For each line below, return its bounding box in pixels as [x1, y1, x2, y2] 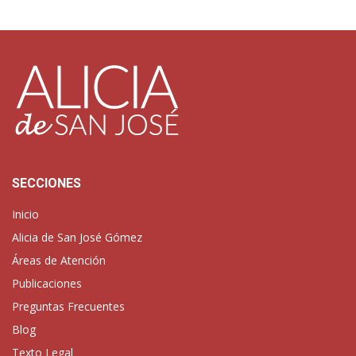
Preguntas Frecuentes [12, 299, 125, 314]
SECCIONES [12, 176, 81, 191]
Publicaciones [12, 276, 82, 291]
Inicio [12, 207, 39, 222]
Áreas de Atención [12, 253, 106, 268]
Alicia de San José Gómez [12, 230, 142, 245]
